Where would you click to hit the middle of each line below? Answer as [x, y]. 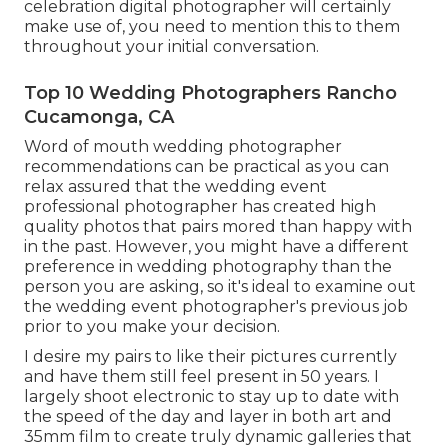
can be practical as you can [280, 167]
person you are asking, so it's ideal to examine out [220, 287]
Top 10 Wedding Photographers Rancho [210, 93]
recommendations [97, 167]
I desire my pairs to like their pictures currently [210, 357]
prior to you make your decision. [152, 327]
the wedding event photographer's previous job [216, 307]
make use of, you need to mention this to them [212, 27]
